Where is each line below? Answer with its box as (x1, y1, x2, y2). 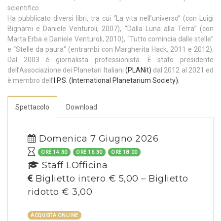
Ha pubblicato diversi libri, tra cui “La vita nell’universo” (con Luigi (7, 14, 214, 23)
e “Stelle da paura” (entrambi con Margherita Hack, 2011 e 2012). (7, 45, 214, 54)
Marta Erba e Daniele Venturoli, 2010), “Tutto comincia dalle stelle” (7, 35, 214, 43)
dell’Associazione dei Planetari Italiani (7, 66, 125, 74)
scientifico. (7, 4, 40, 12)
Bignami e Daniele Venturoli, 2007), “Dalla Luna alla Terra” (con (7, 25, 214, 33)
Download (66, 103, 97, 111)
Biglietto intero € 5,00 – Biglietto (33, 173, 188, 184)
